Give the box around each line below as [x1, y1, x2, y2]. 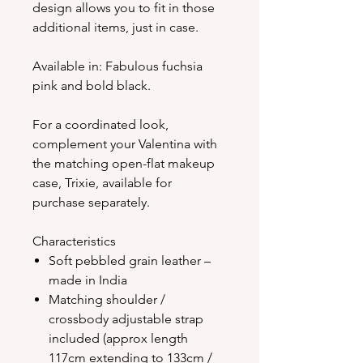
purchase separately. [32, 194, 150, 211]
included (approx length [49, 331, 188, 347]
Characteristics [32, 233, 116, 250]
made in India [49, 272, 127, 288]
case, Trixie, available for [32, 175, 172, 191]
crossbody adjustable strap [49, 311, 203, 327]
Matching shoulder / [49, 292, 165, 308]
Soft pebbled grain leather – [49, 253, 211, 269]
